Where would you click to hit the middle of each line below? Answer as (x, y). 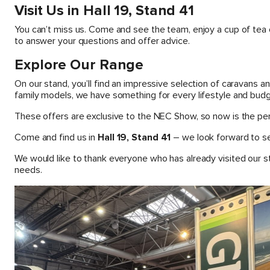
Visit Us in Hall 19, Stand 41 (105, 11)
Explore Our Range (79, 65)
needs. (28, 170)
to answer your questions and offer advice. (102, 41)
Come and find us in (56, 138)
